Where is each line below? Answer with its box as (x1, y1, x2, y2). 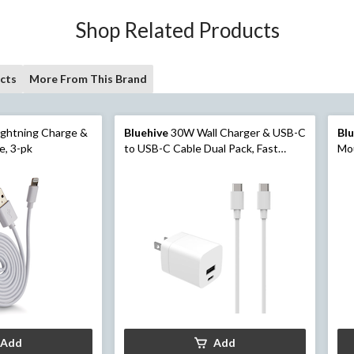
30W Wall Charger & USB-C (168, 126, 306, 140)
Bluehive (123, 126, 168, 140)
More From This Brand (29, 72, 147, 86)
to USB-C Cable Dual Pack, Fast (123, 141, 278, 156)
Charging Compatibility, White (123, 157, 272, 171)
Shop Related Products (74, 17, 280, 43)
